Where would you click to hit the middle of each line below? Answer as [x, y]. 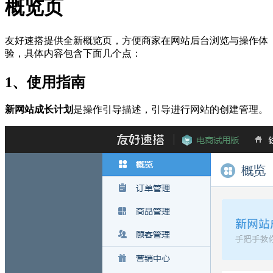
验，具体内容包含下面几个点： [73, 53]
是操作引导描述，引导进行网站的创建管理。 [171, 110]
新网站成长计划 [39, 110]
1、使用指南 [45, 82]
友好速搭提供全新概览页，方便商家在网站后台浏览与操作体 [136, 40]
